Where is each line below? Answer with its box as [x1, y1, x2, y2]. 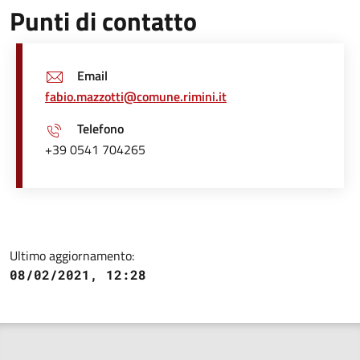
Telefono [77, 119, 124, 138]
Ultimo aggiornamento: [10, 246, 134, 265]
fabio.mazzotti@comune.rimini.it [45, 87, 227, 106]
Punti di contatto [10, 2, 197, 40]
